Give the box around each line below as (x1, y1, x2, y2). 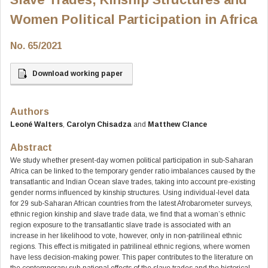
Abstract (10, 142, 52, 153)
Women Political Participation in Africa (10, 12, 257, 27)
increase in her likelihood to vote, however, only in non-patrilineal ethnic (10, 232, 242, 240)
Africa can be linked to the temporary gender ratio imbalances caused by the (10, 167, 255, 175)
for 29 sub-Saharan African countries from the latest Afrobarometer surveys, (10, 199, 252, 208)
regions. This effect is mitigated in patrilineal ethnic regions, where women (10, 242, 250, 251)
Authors (10, 106, 49, 117)
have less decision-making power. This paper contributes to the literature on (10, 253, 253, 261)
